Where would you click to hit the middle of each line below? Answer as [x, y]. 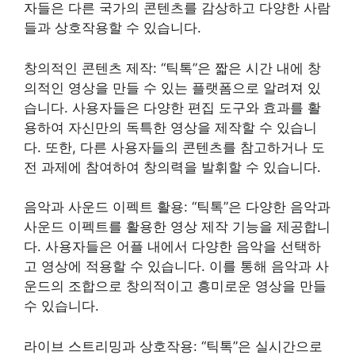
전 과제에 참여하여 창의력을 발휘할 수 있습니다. [172, 167]
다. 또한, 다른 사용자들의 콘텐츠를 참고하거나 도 [174, 147]
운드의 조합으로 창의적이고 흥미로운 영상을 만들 [175, 286]
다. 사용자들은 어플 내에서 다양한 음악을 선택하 [172, 247]
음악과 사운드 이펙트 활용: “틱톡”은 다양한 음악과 [177, 207]
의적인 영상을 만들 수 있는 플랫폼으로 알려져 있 [172, 88]
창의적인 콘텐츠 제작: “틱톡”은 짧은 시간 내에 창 [172, 68]
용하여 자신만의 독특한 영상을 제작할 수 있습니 [170, 127]
